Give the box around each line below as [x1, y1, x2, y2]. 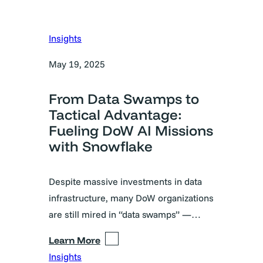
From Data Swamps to [49, 90, 199, 108]
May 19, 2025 [49, 58, 105, 70]
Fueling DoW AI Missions [49, 122, 213, 140]
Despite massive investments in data [49, 176, 202, 188]
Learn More [49, 234, 100, 247]
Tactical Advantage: [49, 106, 182, 124]
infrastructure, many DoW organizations [49, 192, 214, 204]
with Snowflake [49, 137, 153, 156]
